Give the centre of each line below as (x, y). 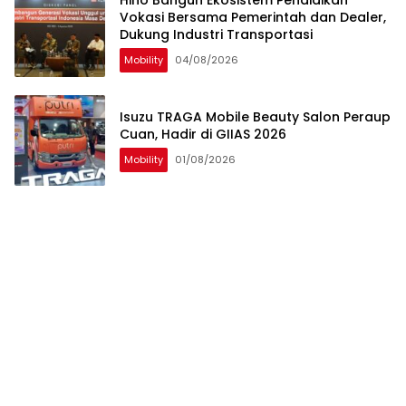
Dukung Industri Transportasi (216, 34)
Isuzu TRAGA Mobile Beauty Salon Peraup (255, 117)
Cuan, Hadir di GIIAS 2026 (203, 135)
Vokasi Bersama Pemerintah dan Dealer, (253, 17)
